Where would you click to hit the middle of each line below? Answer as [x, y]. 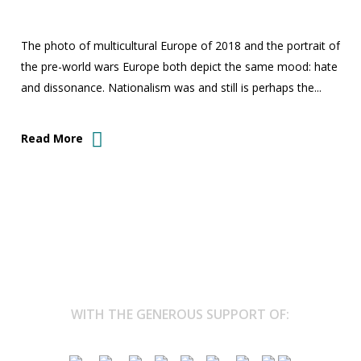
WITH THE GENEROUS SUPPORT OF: [180, 314]
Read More [52, 138]
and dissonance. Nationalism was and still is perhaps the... [171, 87]
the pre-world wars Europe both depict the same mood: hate [179, 66]
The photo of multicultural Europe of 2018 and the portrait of [180, 46]
